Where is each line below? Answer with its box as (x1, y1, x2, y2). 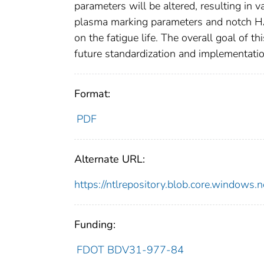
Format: (74, 87, 110, 101)
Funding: (74, 217, 115, 232)
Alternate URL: (74, 152, 145, 167)
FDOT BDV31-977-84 (76, 243, 184, 258)
